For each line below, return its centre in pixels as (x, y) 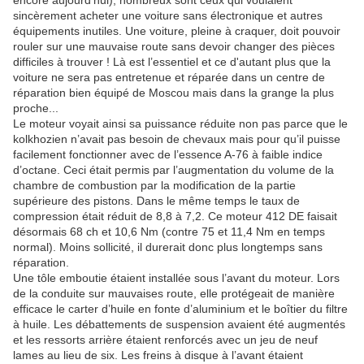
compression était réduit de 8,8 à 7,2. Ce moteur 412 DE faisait (175, 217)
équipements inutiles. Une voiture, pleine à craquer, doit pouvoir (177, 31)
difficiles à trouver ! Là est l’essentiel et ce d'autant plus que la (172, 62)
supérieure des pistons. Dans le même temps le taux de (156, 201)
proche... (36, 108)
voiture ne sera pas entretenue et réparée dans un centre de (169, 78)
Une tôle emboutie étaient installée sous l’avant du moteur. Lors (176, 278)
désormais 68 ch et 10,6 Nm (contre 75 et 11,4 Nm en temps (169, 232)
